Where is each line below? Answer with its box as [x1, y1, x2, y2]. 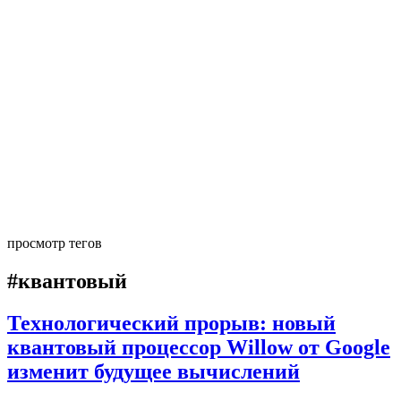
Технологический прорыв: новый [7, 311, 336, 335]
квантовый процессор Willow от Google [7, 335, 390, 359]
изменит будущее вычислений [7, 359, 300, 383]
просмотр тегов [7, 235, 102, 251]
